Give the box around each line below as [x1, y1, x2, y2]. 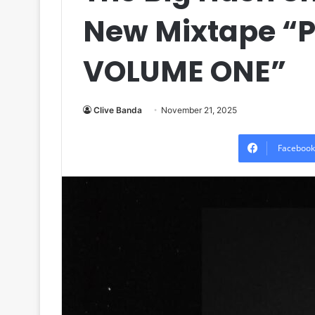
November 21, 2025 [161, 104, 237, 115]
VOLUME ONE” [83, 51, 286, 91]
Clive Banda [94, 104, 142, 115]
